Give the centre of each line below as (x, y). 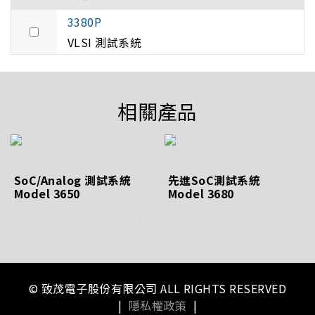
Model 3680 (201, 193)
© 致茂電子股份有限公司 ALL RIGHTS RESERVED (157, 288)
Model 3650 (47, 193)
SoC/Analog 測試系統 (73, 180)
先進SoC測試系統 (214, 180)
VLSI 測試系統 (106, 42)
